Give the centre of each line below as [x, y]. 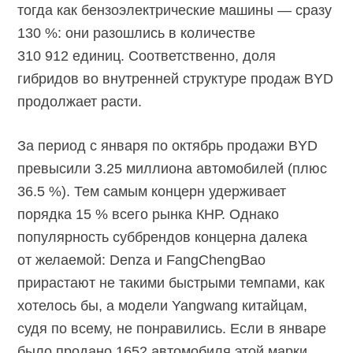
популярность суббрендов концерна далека [163, 237]
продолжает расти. [80, 101]
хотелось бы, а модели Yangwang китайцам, [163, 305]
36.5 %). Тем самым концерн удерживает [152, 191]
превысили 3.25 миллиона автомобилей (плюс [173, 168]
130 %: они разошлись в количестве [137, 33]
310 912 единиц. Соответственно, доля [147, 56]
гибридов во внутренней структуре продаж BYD [176, 78]
